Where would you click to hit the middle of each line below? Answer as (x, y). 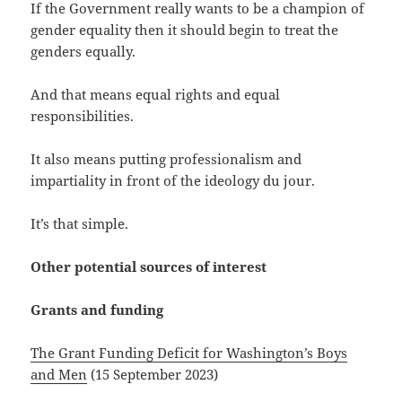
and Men (59, 375)
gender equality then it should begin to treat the (185, 30)
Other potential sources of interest (149, 267)
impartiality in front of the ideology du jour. (173, 181)
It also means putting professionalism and (166, 159)
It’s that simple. (80, 224)
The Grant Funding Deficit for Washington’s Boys (189, 353)
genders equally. (83, 52)
